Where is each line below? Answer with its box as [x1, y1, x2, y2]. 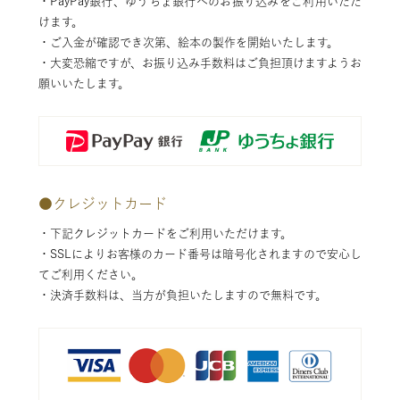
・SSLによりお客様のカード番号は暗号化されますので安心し [37, 248, 362, 261]
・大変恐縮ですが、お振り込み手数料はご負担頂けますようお [37, 56, 362, 69]
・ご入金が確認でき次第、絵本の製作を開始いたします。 [37, 36, 338, 48]
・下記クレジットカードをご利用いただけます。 [37, 228, 292, 240]
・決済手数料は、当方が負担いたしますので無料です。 [37, 289, 327, 302]
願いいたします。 [37, 77, 129, 89]
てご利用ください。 [37, 269, 143, 281]
